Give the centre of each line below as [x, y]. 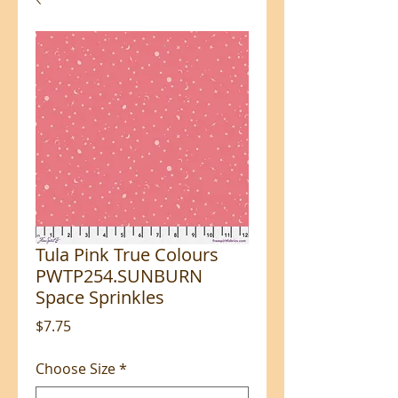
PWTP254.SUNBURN [119, 275]
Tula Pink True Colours [127, 254]
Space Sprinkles [100, 297]
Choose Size [76, 368]
